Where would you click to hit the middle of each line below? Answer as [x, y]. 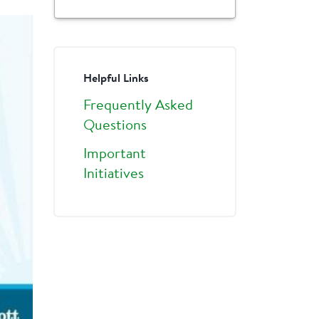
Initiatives [114, 174]
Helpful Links [116, 79]
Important [115, 154]
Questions [115, 126]
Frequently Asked [138, 106]
